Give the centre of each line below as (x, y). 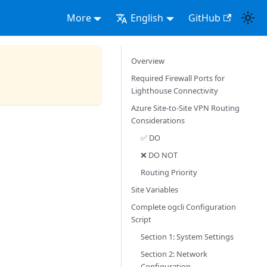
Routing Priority (169, 172)
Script (141, 219)
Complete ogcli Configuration (184, 207)
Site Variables (155, 190)
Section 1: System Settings (187, 237)
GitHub (204, 18)
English (147, 18)
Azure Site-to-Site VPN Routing (185, 108)
